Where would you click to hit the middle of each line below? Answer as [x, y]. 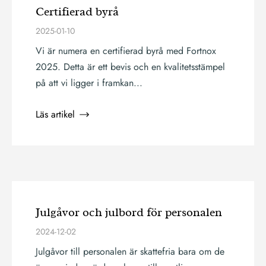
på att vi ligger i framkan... [89, 83]
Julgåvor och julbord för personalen [129, 213]
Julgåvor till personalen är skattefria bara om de [130, 251]
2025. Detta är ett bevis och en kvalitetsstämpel [130, 67]
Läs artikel [55, 114]
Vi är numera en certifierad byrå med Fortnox [126, 51]
